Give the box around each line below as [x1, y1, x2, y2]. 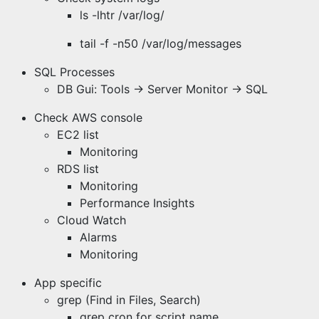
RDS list [57, 162, 99, 176]
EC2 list [57, 127, 99, 142]
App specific [34, 276, 102, 290]
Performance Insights [80, 196, 194, 210]
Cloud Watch [57, 213, 126, 227]
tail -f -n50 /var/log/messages [80, 36, 241, 51]
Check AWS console [34, 110, 142, 125]
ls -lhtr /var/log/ [80, 8, 164, 22]
